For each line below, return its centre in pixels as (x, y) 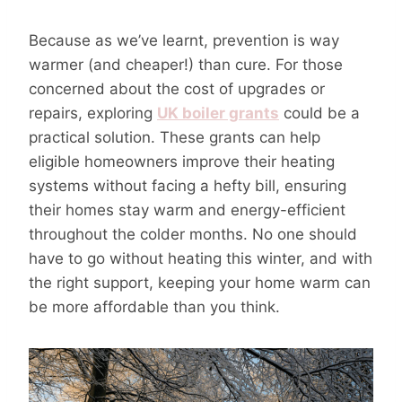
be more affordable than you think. (154, 306)
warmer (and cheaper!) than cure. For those (186, 64)
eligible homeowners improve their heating (182, 161)
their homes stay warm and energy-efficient (187, 210)
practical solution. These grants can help (175, 137)
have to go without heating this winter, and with (201, 258)
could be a (319, 113)
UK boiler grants (218, 113)
